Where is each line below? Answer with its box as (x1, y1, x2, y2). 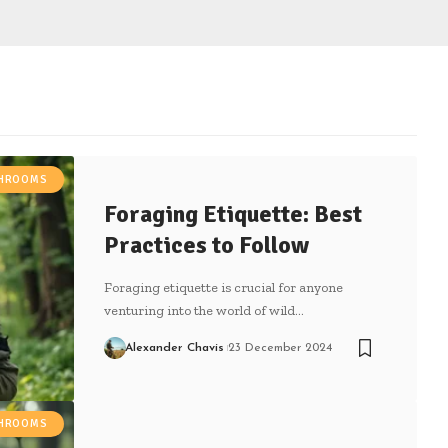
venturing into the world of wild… (104, 301, 304, 319)
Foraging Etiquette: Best (104, 198, 362, 229)
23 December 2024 (227, 341, 332, 354)
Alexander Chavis (124, 341, 224, 354)
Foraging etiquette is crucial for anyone (104, 278, 343, 296)
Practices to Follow (104, 229, 309, 260)
